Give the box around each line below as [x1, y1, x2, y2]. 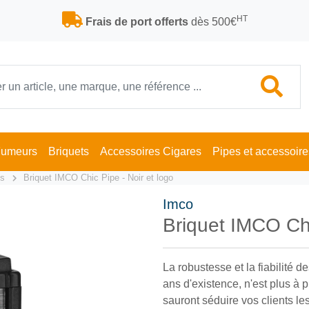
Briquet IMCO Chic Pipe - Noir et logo [23, 172, 173, 183]
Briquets [48, 146, 89, 157]
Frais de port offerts [85, 16, 188, 28]
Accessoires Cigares [99, 146, 201, 157]
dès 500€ [188, 16, 237, 28]
